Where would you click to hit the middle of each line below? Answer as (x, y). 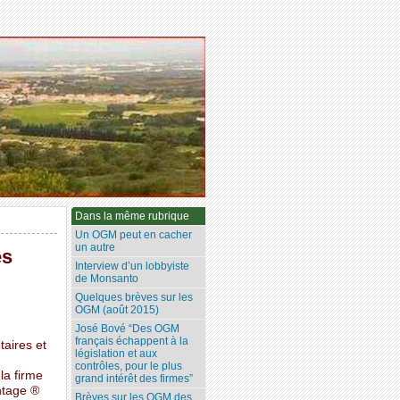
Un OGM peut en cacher (134, 235)
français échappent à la (132, 342)
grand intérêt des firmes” (134, 379)
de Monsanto (107, 279)
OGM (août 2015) (117, 310)
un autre (96, 248)
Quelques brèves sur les (134, 298)
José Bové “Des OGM (128, 329)
